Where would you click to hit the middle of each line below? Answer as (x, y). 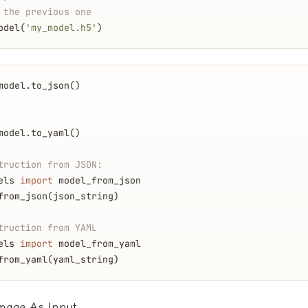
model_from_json (97, 180)
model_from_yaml (97, 243)
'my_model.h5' (61, 27)
